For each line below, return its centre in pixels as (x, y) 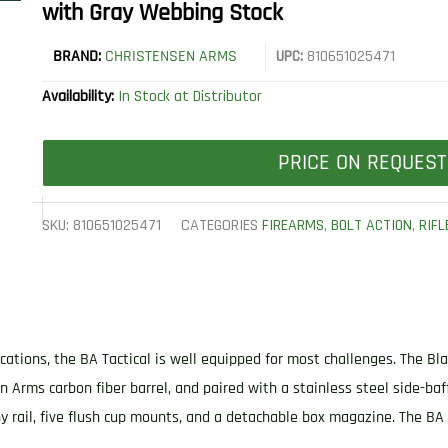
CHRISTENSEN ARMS (171, 57)
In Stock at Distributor (190, 97)
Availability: (80, 97)
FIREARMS (293, 226)
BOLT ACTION (372, 226)
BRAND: (79, 57)
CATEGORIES (220, 226)
